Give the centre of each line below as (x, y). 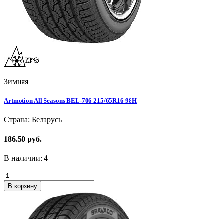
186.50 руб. (23, 139)
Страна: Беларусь (33, 120)
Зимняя (16, 82)
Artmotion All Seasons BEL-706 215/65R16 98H (70, 101)
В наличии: (24, 158)
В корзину (22, 186)
